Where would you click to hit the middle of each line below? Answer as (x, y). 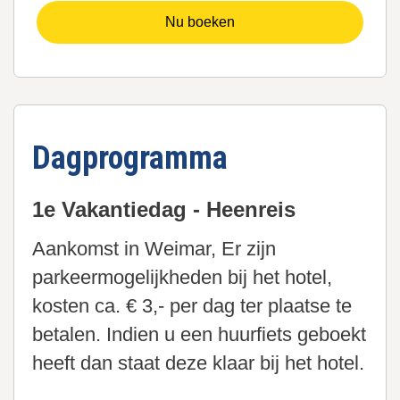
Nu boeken (200, 22)
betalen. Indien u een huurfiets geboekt (199, 335)
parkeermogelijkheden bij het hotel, (182, 278)
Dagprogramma (130, 158)
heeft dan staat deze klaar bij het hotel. (198, 363)
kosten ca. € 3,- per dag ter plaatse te (192, 306)
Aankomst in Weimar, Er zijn (154, 249)
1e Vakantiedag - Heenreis (164, 210)
